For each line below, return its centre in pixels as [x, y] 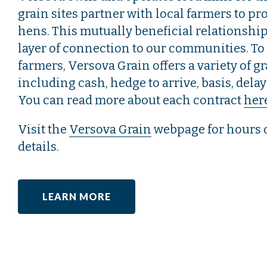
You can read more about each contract [131, 100]
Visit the [44, 129]
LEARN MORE [77, 196]
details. [38, 147]
